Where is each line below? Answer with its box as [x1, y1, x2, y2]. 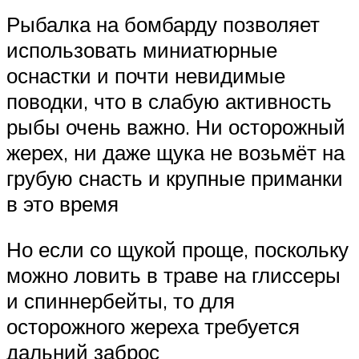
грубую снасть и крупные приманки [6, 164, 343, 191]
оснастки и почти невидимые [6, 62, 285, 88]
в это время [6, 190, 119, 216]
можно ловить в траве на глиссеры [6, 262, 341, 288]
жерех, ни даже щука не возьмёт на [6, 139, 345, 165]
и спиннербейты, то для [6, 288, 235, 314]
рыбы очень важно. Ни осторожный [6, 113, 345, 139]
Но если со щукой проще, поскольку [6, 236, 349, 263]
